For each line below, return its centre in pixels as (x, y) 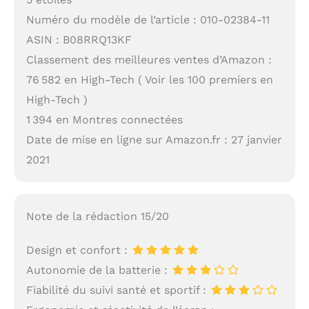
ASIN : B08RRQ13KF (79, 39)
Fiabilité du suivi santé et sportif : (118, 290)
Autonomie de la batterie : (98, 270)
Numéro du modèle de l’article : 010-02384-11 (148, 19)
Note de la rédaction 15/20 (97, 217)
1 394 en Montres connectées (104, 119)
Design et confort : (78, 250)
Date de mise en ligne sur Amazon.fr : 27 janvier (154, 139)
